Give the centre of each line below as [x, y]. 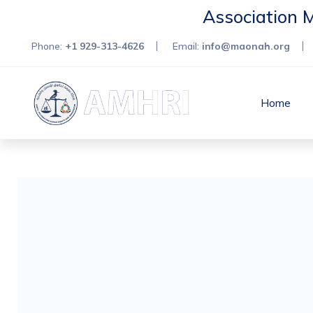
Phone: [48, 46]
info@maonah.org [246, 46]
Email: [187, 46]
